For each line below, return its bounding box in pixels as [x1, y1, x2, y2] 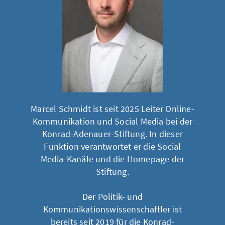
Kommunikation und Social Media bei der [32, 115, 193, 127]
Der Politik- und [82, 190, 143, 202]
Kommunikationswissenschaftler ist [43, 203, 182, 215]
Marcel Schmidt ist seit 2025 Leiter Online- [31, 102, 194, 115]
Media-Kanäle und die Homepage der [40, 153, 185, 165]
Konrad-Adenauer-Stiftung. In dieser [42, 128, 183, 140]
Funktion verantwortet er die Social [44, 140, 181, 152]
